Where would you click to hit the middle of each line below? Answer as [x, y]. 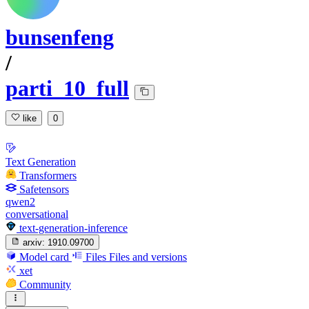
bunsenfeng [60, 38]
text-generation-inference [73, 228]
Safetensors [44, 189]
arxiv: [34, 242]
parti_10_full [67, 89]
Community [45, 284]
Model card [44, 257]
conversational [37, 214]
